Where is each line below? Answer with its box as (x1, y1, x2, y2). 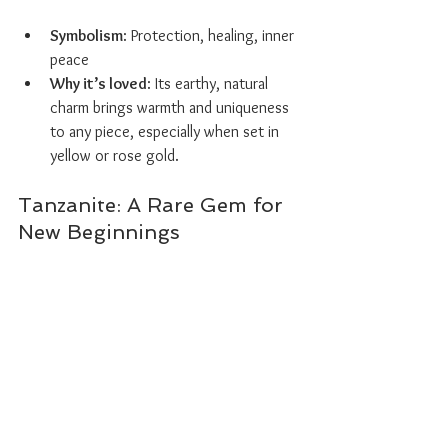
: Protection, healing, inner (123, 26, 298, 45)
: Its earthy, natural (147, 74, 272, 93)
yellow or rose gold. (50, 146, 179, 165)
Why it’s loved (50, 74, 147, 93)
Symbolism (50, 26, 123, 45)
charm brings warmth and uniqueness (50, 98, 293, 117)
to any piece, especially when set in (50, 122, 283, 141)
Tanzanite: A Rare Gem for (18, 193, 289, 217)
